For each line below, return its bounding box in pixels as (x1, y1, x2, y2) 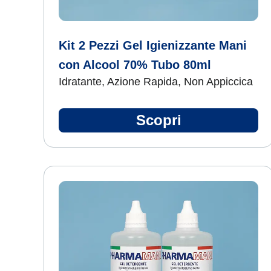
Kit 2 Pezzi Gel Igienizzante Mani (59, 39, 247, 52)
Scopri (135, 112, 181, 128)
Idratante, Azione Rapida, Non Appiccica (59, 76, 253, 88)
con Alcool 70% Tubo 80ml (59, 58, 211, 71)
